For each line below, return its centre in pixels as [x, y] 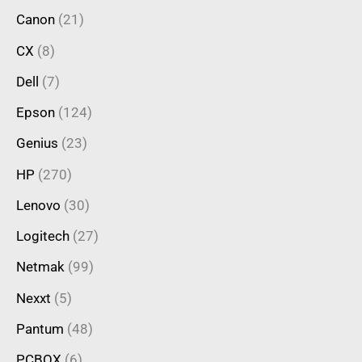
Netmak [40, 267]
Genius [37, 143]
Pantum [40, 328]
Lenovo [38, 205]
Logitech [43, 236]
